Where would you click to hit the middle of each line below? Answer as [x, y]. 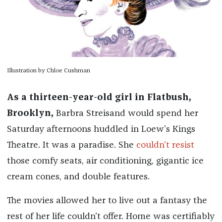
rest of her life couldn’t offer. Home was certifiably [111, 216]
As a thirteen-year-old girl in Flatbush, [99, 97]
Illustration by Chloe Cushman [48, 71]
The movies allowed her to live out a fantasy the [107, 200]
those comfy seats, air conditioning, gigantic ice [105, 161]
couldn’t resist [165, 145]
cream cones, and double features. [79, 177]
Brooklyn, [30, 113]
